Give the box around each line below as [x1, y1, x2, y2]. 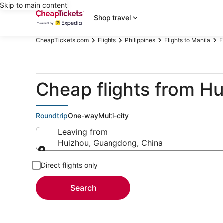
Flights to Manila [164, 36, 210, 44]
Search [70, 183, 97, 193]
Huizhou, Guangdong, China [58, 138, 163, 148]
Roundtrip [36, 111, 68, 120]
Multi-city [98, 111, 129, 120]
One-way [68, 111, 98, 120]
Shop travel [94, 13, 131, 22]
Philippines [125, 36, 155, 44]
